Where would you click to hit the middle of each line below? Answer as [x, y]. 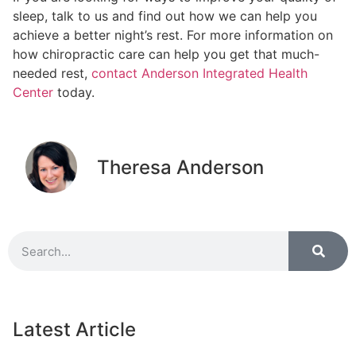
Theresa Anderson [180, 167]
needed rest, [52, 73]
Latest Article [74, 330]
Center [33, 92]
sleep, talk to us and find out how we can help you [165, 15]
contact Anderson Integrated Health [199, 73]
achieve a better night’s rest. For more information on [173, 35]
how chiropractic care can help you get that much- [166, 54]
